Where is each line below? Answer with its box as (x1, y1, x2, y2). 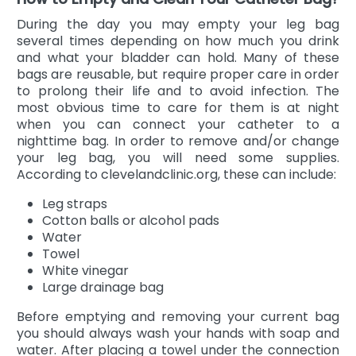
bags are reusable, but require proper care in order (17, 64, 339, 83)
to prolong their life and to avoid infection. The (17, 81, 339, 100)
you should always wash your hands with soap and (17, 323, 339, 342)
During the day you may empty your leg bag (17, 14, 339, 33)
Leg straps (42, 194, 107, 213)
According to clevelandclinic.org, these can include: (17, 164, 336, 184)
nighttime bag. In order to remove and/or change (17, 131, 339, 150)
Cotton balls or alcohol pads (42, 211, 219, 230)
